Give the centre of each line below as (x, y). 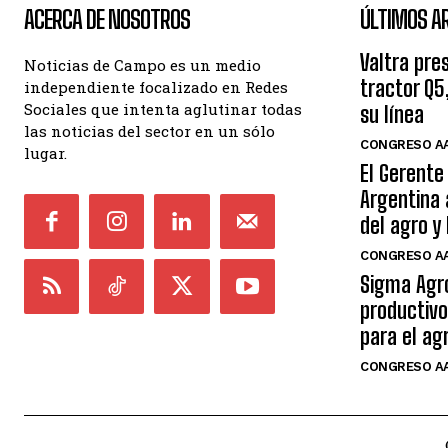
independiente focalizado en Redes (156, 87)
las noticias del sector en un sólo (149, 131)
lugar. (45, 153)
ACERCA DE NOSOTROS (107, 19)
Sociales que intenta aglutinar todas (163, 109)
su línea (392, 114)
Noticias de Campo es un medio (142, 65)
